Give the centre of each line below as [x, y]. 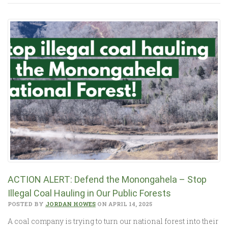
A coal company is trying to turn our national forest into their [113, 221]
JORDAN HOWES [70, 204]
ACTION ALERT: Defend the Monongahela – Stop [107, 179]
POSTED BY [26, 204]
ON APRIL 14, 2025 [124, 204]
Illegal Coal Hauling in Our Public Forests [89, 193]
